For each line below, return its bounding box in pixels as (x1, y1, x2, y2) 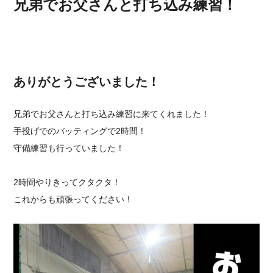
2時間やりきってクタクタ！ (13, 177, 121, 187)
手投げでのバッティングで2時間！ (13, 126, 147, 136)
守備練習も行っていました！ (13, 143, 125, 153)
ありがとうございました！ (13, 75, 160, 88)
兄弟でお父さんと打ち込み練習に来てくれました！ (13, 109, 210, 119)
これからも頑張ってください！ (13, 194, 133, 204)
